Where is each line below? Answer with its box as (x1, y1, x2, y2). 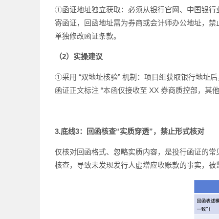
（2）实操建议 (55, 52, 103, 61)
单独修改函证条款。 (55, 32, 121, 40)
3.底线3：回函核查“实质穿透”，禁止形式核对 (55, 127, 204, 135)
